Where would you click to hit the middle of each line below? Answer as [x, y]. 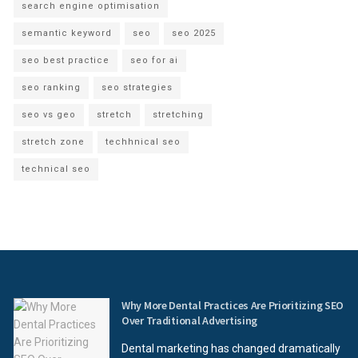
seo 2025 [194, 33]
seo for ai [154, 60]
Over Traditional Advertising [190, 320]
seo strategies [137, 87]
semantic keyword [67, 33]
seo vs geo [49, 114]
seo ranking [51, 87]
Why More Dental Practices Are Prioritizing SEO [233, 305]
